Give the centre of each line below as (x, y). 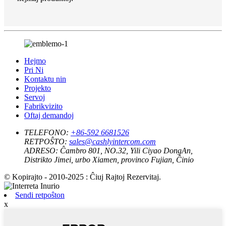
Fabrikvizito (43, 106)
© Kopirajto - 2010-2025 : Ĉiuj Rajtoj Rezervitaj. (82, 177)
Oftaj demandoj (49, 115)
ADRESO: (41, 150)
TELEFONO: (46, 132)
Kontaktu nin (45, 79)
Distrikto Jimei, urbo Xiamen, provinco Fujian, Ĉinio (109, 159)
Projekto (38, 88)
